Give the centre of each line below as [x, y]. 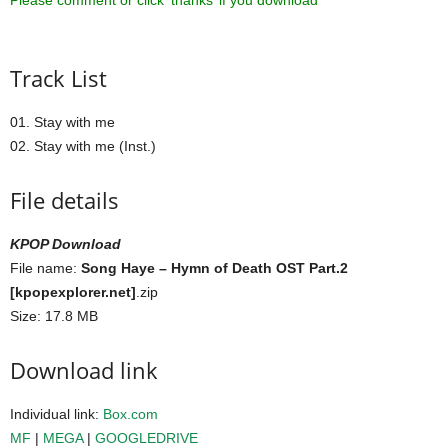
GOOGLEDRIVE [146, 438]
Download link [84, 370]
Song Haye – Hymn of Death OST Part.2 [214, 268]
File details [64, 200]
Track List [58, 78]
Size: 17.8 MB [54, 316]
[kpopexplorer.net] [73, 292]
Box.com [130, 414]
